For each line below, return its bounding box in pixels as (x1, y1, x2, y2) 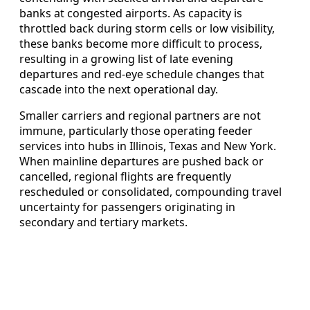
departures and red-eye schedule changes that (19, 66, 264, 82)
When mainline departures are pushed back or (19, 153, 264, 169)
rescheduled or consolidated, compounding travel (19, 183, 282, 199)
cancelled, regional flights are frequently (19, 168, 231, 184)
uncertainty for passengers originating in (19, 199, 235, 215)
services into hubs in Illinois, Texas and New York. (19, 138, 276, 154)
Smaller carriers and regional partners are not (19, 107, 261, 123)
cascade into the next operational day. (19, 81, 218, 97)
